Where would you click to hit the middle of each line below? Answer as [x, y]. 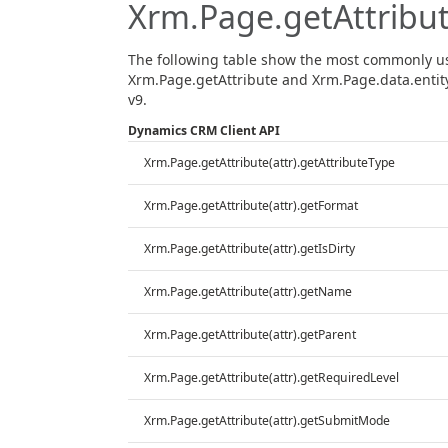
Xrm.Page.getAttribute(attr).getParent [249, 334]
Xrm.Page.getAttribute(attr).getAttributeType [269, 162]
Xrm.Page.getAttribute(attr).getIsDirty [249, 248]
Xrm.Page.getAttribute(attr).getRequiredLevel [271, 377]
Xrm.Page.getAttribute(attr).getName [247, 291]
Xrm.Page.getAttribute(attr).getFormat [250, 205]
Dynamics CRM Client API [203, 130]
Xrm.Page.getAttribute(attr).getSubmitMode [266, 420]
